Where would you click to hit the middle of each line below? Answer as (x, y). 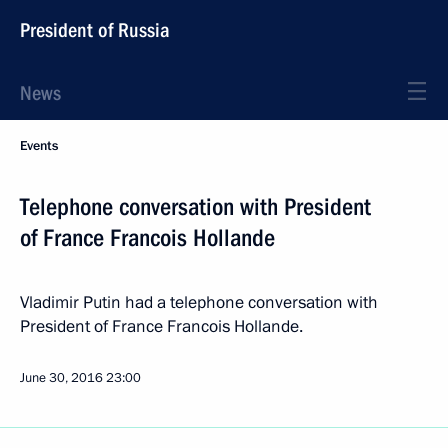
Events (39, 146)
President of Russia (95, 30)
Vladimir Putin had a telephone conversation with (199, 302)
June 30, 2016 (61, 378)
